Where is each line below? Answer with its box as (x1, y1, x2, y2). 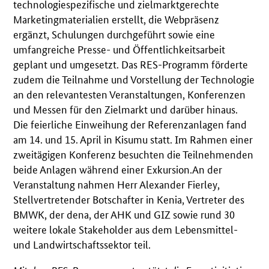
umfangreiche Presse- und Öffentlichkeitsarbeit (13, 41, 226, 56)
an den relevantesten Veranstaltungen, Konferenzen (13, 86, 246, 101)
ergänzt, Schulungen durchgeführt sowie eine (13, 26, 216, 41)
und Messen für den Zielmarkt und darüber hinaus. (13, 101, 238, 116)
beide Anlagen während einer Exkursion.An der (13, 161, 223, 176)
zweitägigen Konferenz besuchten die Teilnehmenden (13, 146, 254, 161)
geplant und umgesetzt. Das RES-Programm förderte (13, 56, 249, 71)
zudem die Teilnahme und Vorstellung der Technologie (13, 71, 255, 86)
